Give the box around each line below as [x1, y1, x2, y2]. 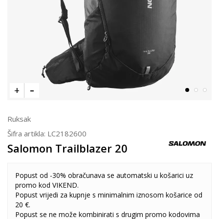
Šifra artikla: [7, 129, 47, 138]
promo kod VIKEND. [15, 180, 79, 190]
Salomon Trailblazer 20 [7, 141, 128, 155]
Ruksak [7, 114, 31, 124]
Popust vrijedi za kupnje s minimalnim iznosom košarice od [15, 190, 202, 199]
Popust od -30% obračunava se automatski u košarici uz [15, 171, 193, 180]
